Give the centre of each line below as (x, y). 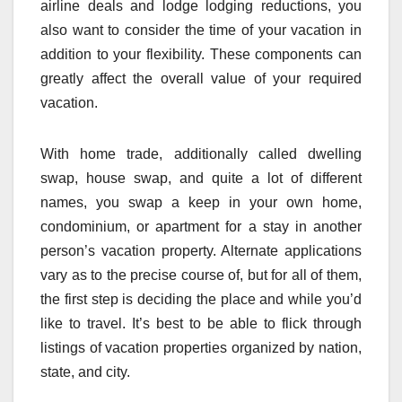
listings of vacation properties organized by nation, (201, 348)
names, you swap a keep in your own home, (201, 203)
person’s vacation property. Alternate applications (201, 251)
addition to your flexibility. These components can (201, 55)
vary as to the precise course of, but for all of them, (201, 275)
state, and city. (85, 372)
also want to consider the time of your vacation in (201, 31)
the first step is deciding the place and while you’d (201, 300)
